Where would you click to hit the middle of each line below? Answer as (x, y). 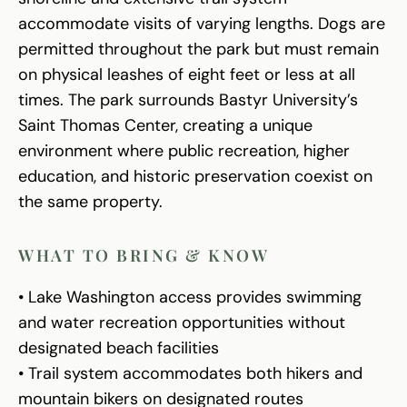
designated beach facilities (119, 348)
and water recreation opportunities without (182, 323)
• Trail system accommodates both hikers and (190, 374)
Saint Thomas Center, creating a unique (165, 126)
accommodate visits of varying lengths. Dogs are (202, 24)
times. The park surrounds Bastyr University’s (188, 100)
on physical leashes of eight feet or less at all (187, 75)
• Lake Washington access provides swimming (190, 298)
